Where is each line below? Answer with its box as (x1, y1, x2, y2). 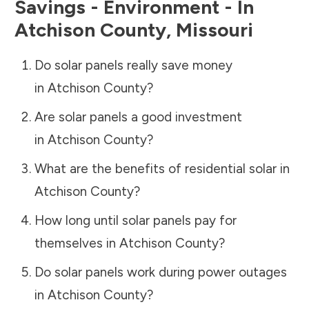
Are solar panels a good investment (34, 108, 242, 125)
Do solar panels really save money (34, 57, 232, 73)
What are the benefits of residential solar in (34, 160, 290, 177)
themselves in (34, 235, 119, 251)
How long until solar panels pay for (34, 212, 237, 228)
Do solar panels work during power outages (34, 263, 287, 280)
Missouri (176, 17, 253, 41)
